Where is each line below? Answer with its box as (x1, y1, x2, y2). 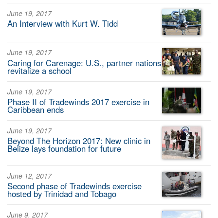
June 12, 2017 (7, 170, 52, 181)
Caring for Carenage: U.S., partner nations (7, 56, 161, 69)
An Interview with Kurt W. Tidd (7, 18, 118, 30)
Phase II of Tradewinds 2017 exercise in (7, 95, 149, 108)
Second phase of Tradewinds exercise (7, 180, 142, 192)
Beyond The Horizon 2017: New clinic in (7, 135, 150, 147)
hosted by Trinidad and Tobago (7, 188, 116, 200)
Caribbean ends (7, 103, 64, 115)
